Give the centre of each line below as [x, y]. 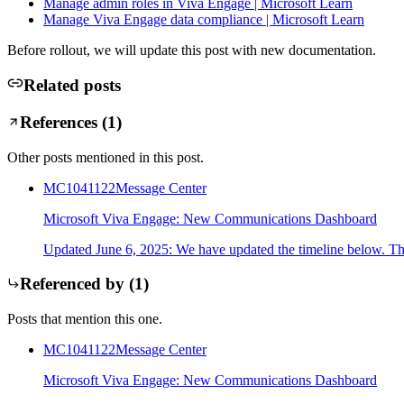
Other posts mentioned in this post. [106, 157]
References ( [64, 122]
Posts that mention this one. [85, 319]
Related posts [72, 86]
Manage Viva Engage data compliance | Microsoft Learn [204, 19]
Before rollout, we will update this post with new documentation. [192, 50]
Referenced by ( [77, 284]
